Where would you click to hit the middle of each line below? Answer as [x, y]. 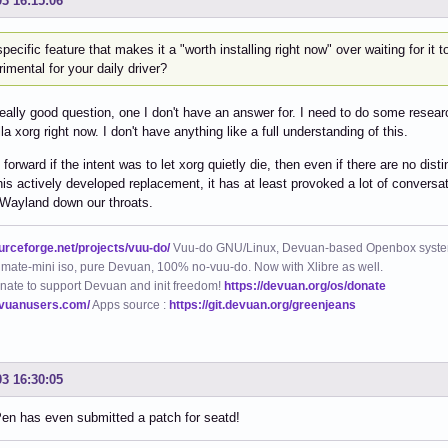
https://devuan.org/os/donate [305, 285]
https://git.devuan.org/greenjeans [262, 304]
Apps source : [129, 304]
